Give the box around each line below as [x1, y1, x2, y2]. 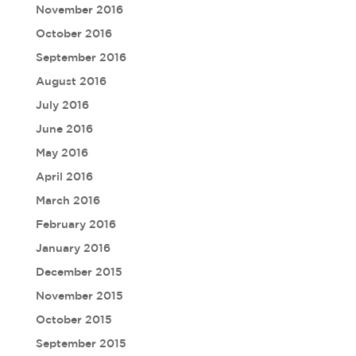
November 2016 [35, 3, 123, 16]
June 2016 [35, 122, 93, 135]
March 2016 [35, 194, 100, 207]
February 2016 [35, 218, 116, 230]
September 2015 [35, 337, 126, 350]
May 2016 [35, 146, 88, 159]
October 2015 [35, 313, 112, 326]
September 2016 [35, 51, 126, 64]
